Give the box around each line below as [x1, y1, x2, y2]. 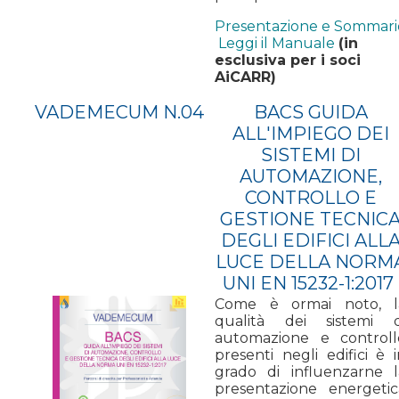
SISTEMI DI [260, 143, 361, 166]
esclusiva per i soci [215, 51, 361, 69]
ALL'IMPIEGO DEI [232, 122, 389, 144]
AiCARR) [215, 68, 276, 85]
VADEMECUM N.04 [34, 101, 204, 123]
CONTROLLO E [244, 186, 377, 208]
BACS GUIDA [253, 101, 368, 123]
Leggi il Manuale [218, 34, 335, 52]
